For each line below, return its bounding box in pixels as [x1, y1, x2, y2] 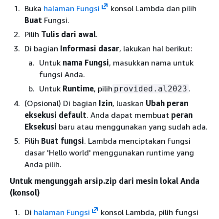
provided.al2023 [114, 84, 187, 93]
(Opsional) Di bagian [24, 98, 99, 108]
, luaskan [112, 98, 146, 108]
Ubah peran [146, 98, 188, 108]
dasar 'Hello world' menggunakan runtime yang [24, 147, 194, 157]
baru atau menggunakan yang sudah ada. [57, 121, 208, 131]
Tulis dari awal [41, 29, 96, 39]
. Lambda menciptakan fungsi [84, 135, 191, 146]
